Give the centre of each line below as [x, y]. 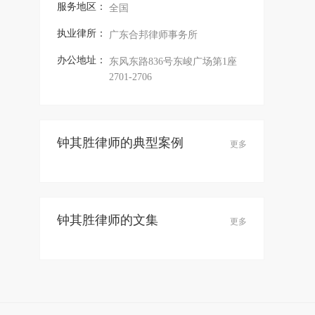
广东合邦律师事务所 [153, 35]
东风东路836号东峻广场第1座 [173, 62]
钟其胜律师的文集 [108, 220]
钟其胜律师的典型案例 [120, 143]
